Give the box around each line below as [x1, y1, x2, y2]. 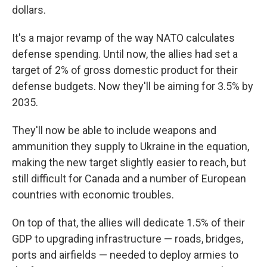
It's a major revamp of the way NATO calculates [12, 32, 235, 44]
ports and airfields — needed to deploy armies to [12, 249, 238, 261]
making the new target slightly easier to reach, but [12, 156, 246, 169]
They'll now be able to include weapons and [12, 124, 216, 136]
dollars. [12, 4, 46, 16]
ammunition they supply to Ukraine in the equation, [12, 140, 249, 153]
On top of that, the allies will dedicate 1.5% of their [12, 216, 245, 229]
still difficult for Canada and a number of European [12, 172, 246, 185]
